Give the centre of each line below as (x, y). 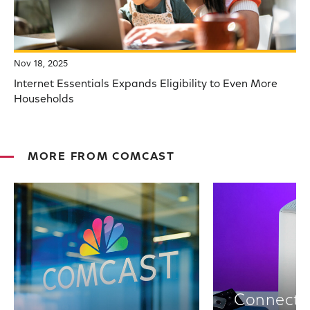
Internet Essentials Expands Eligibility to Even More (146, 85)
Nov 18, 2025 (41, 64)
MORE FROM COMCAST (101, 157)
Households (44, 100)
